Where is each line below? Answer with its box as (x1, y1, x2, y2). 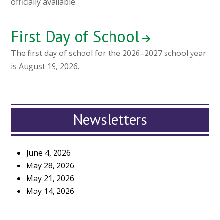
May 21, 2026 (26, 173, 75, 184)
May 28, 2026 (26, 160, 75, 171)
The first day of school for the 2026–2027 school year (11, 48, 207, 59)
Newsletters (73, 110, 147, 129)
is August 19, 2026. (11, 61, 80, 72)
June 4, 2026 (26, 147, 71, 159)
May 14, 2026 (26, 186, 75, 197)
